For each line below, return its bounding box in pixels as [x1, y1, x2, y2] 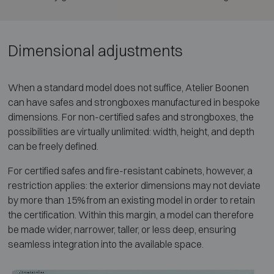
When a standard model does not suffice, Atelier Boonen [7, 81, 249, 94]
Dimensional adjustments [7, 41, 183, 61]
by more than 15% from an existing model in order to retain [7, 194, 255, 207]
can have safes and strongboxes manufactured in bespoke [7, 96, 260, 109]
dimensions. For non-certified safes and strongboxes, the [7, 111, 254, 124]
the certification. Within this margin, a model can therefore [7, 209, 254, 221]
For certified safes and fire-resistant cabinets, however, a [7, 165, 253, 177]
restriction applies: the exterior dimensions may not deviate [7, 179, 261, 192]
